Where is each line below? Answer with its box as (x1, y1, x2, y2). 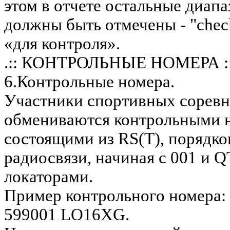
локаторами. (4, 167, 93, 186)
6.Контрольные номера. (4, 72, 175, 91)
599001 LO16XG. (4, 205, 129, 224)
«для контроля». (4, 34, 120, 53)
